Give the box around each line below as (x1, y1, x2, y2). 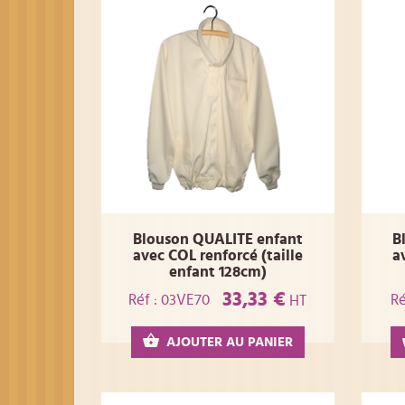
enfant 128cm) (168, 264, 267, 279)
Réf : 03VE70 (128, 291, 211, 307)
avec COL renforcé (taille (132, 248, 303, 263)
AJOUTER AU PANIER (165, 335, 293, 350)
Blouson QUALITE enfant (132, 231, 303, 247)
